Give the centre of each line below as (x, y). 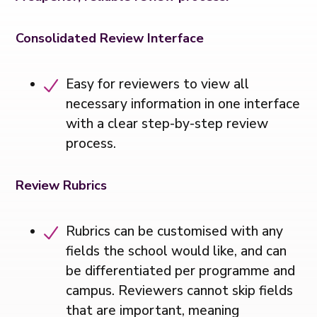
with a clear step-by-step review (167, 123)
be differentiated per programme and (181, 271)
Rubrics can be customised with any (175, 231)
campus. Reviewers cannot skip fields (180, 290)
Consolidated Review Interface (110, 38)
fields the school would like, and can (177, 251)
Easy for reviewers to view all (158, 84)
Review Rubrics (62, 185)
